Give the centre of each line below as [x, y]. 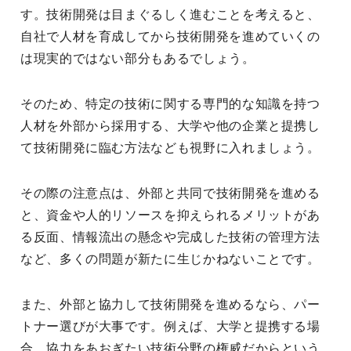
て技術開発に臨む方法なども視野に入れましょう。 [170, 148]
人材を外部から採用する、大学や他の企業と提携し [170, 126]
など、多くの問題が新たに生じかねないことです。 [170, 259]
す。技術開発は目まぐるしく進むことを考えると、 [170, 14]
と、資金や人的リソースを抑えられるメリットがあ [170, 215]
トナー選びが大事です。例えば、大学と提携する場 [170, 326]
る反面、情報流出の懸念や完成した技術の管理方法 [170, 237]
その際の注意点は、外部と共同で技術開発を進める [170, 193]
